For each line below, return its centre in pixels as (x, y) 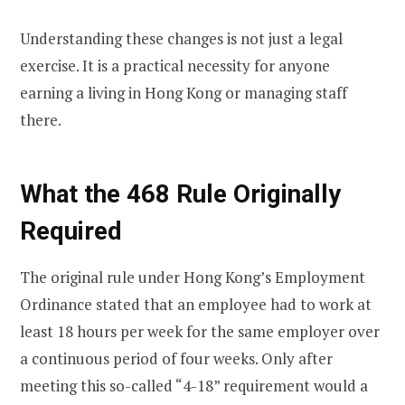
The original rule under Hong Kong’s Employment (193, 277)
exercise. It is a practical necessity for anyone (175, 65)
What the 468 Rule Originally (180, 194)
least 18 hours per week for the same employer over (200, 331)
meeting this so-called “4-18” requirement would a (194, 385)
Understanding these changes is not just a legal (181, 38)
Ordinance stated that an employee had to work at (196, 304)
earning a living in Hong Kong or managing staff (184, 92)
